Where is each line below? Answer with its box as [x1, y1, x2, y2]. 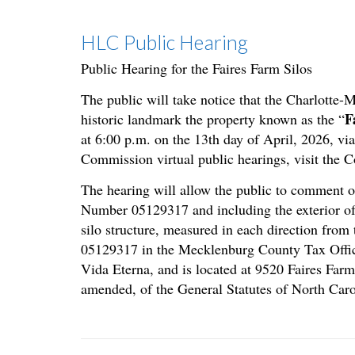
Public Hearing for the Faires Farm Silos [81, 59, 312, 78]
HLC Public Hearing [81, 30, 248, 55]
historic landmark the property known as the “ [81, 109, 345, 129]
